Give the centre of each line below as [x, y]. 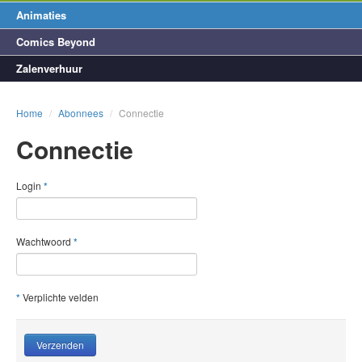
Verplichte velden [59, 297]
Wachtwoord [45, 241]
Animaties [41, 15]
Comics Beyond [56, 42]
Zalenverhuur [49, 68]
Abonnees [81, 113]
